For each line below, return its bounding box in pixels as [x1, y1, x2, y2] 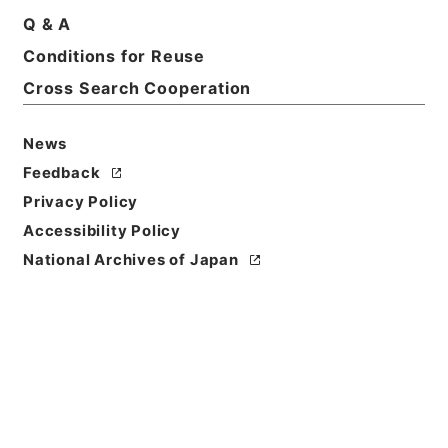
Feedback [22, 163, 101, 182]
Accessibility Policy [22, 221, 182, 240]
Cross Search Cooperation [22, 78, 252, 99]
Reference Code [22, 366, 152, 385]
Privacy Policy [22, 192, 139, 211]
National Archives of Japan [22, 250, 239, 269]
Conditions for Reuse [22, 46, 206, 67]
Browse [194, 249, 254, 268]
